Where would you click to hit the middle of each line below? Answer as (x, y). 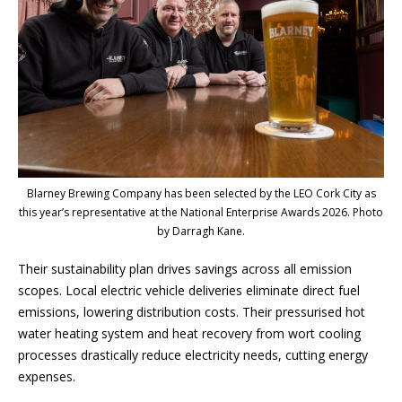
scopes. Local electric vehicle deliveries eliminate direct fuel (189, 290)
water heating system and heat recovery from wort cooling (189, 333)
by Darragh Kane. (201, 231)
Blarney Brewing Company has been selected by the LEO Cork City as (201, 193)
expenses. (48, 376)
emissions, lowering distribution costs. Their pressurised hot (192, 311)
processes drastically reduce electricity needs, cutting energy (193, 354)
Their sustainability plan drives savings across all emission (185, 268)
